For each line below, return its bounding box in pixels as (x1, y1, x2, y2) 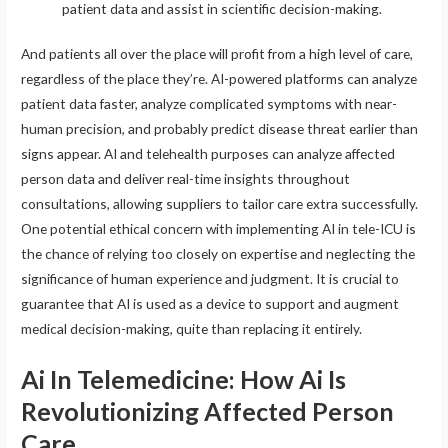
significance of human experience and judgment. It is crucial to (21, 270, 400, 288)
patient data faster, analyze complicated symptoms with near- (21, 95, 398, 113)
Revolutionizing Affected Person (21, 396, 395, 427)
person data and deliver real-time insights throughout (21, 170, 351, 188)
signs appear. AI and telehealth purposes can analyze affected (21, 145, 396, 163)
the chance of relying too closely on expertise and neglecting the (21, 245, 416, 263)
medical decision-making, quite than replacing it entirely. (21, 320, 363, 338)
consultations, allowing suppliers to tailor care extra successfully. (21, 195, 419, 213)
